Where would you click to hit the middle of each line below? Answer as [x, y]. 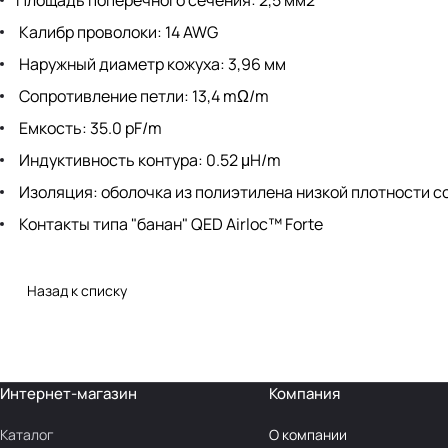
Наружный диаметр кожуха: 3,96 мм [151, 64]
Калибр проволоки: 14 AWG [117, 32]
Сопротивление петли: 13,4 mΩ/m [142, 96]
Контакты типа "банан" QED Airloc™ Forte [169, 224]
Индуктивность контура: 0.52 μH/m [148, 160]
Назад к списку [77, 291]
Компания [304, 394]
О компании [307, 435]
